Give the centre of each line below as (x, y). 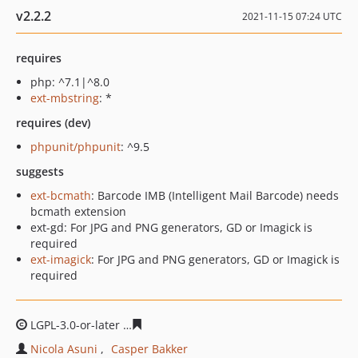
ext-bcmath (61, 195)
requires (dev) (53, 123)
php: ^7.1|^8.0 (70, 82)
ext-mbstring (65, 98)
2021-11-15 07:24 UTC (292, 16)
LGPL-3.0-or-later (75, 325)
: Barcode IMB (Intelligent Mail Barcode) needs (215, 195)
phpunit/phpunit (76, 147)
